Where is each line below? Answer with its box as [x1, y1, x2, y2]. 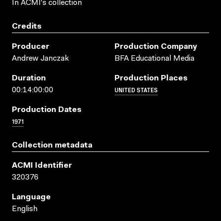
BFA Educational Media [114, 54, 194, 63]
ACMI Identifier [12, 161, 72, 170]
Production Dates [12, 106, 81, 114]
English [12, 205, 37, 213]
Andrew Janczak [12, 54, 69, 63]
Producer [12, 42, 49, 51]
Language [12, 193, 51, 201]
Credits [12, 22, 41, 31]
